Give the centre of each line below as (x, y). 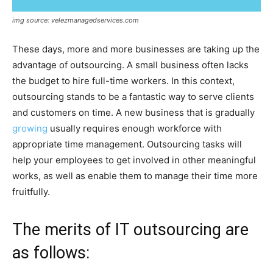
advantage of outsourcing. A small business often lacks (130, 65)
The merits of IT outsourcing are (130, 229)
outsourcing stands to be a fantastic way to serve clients (133, 96)
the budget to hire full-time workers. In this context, (123, 80)
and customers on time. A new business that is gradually (133, 112)
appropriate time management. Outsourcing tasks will (127, 144)
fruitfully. (31, 191)
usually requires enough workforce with (135, 128)
